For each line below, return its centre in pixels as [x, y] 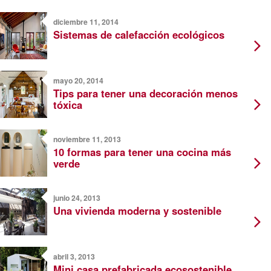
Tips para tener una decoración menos [145, 93]
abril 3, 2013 [74, 257]
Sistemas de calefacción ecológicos [139, 35]
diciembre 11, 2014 [86, 22]
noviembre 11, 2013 [87, 139]
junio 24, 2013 [77, 198]
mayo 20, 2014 [78, 81]
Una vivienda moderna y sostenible [137, 211]
